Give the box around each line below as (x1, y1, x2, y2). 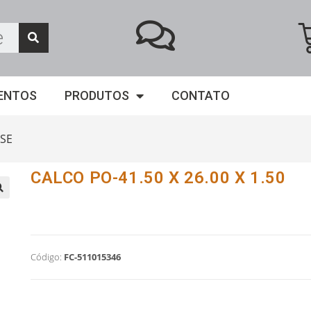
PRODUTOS (65, 88, 129, 103)
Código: (30, 251, 62, 263)
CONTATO (171, 88, 230, 103)
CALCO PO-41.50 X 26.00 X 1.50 (30, 168, 286, 187)
